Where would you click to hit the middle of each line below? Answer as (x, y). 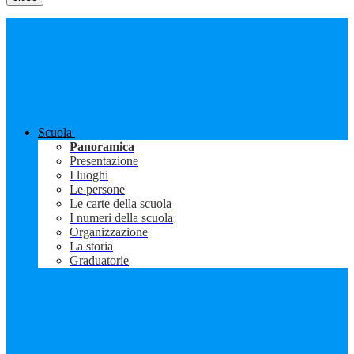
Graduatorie (99, 261)
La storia (91, 247)
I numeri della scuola (121, 218)
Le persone (97, 190)
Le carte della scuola (121, 204)
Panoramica (102, 147)
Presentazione (104, 161)
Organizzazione (109, 232)
